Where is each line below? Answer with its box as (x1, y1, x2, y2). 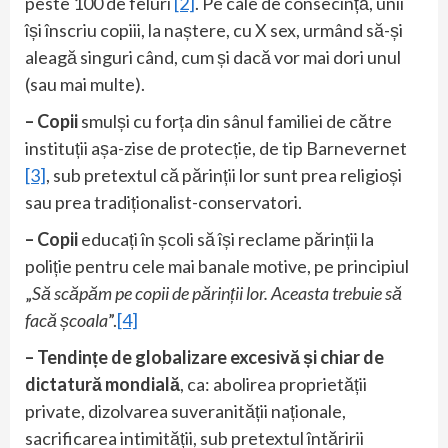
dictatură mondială (25, 372, 180, 395)
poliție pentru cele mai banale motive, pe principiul (25, 254, 409, 277)
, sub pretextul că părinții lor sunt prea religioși (46, 163, 402, 186)
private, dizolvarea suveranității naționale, (25, 399, 346, 422)
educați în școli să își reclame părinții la (81, 227, 374, 250)
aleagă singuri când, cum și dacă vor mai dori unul (25, 45, 401, 68)
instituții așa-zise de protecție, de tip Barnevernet (25, 136, 407, 159)
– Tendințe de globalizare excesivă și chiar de (25, 345, 384, 368)
